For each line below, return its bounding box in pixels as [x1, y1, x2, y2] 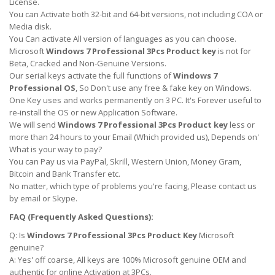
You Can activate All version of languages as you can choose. [9, 33, 236, 44]
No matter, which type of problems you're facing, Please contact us [9, 180, 257, 192]
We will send [9, 119, 58, 130]
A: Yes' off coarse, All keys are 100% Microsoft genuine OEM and [9, 254, 246, 265]
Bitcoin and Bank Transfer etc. [9, 168, 120, 179]
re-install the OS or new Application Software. [9, 107, 177, 118]
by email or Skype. [9, 193, 77, 204]
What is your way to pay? [9, 144, 102, 155]
